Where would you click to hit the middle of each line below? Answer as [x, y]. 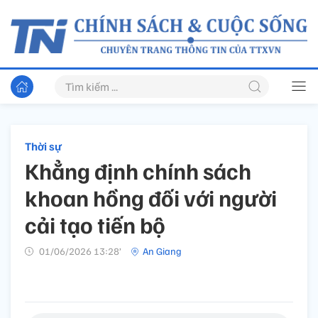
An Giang [162, 251]
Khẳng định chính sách [138, 171]
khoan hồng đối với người [151, 198]
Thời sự [43, 147]
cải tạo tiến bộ [95, 225]
